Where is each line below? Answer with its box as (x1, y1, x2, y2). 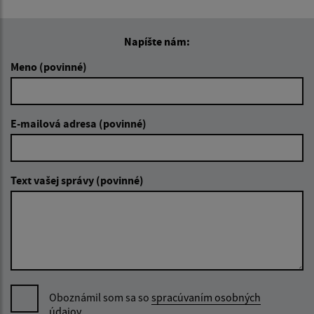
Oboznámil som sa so (49, 290, 151, 304)
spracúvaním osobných (151, 290, 261, 304)
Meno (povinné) (11, 60, 87, 74)
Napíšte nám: (124, 34, 190, 48)
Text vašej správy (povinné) (11, 173, 144, 187)
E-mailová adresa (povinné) (11, 116, 146, 130)
